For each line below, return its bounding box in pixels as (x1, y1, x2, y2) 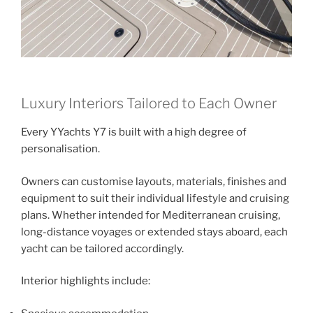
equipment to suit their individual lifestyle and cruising (21, 191, 289, 205)
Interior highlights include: (21, 275, 150, 288)
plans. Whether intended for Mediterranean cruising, (21, 208, 280, 221)
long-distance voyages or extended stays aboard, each (21, 225, 288, 238)
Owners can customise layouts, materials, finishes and (21, 175, 286, 188)
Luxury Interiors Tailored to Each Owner (21, 95, 277, 112)
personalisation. (21, 143, 100, 156)
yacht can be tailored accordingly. (21, 242, 184, 255)
